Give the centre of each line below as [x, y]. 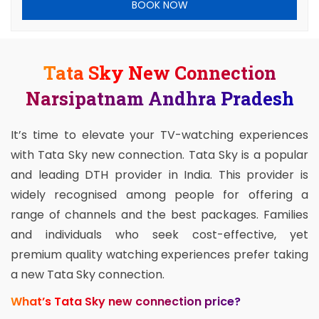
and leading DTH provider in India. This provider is [159, 175]
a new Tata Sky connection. [88, 275]
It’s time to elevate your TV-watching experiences [159, 135]
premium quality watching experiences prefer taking [159, 255]
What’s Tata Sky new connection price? [126, 302]
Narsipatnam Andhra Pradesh [159, 99]
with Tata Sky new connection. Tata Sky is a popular [159, 155]
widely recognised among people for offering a [159, 195]
